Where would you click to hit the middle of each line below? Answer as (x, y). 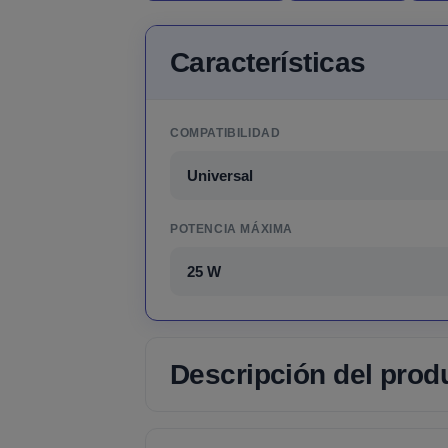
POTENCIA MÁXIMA (231, 228)
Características (267, 62)
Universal (219, 175)
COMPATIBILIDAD (225, 132)
